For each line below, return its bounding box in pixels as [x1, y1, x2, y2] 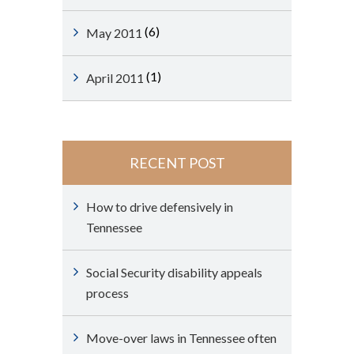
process [86, 285, 129, 300]
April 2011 [86, 70, 144, 85]
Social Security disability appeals [86, 265, 262, 280]
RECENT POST [129, 154, 225, 171]
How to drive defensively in [86, 199, 233, 214]
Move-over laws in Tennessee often [86, 330, 277, 345]
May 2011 [86, 25, 142, 40]
